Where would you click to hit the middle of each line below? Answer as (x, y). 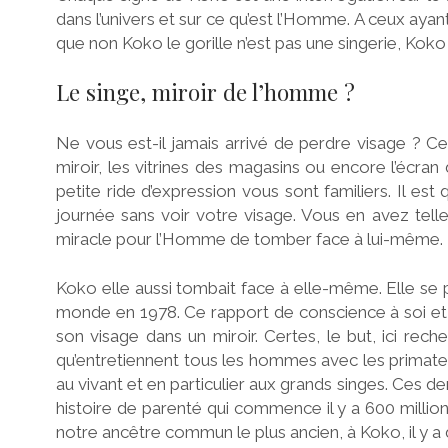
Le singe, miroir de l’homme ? (205, 92)
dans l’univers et (118, 18)
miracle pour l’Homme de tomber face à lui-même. (249, 238)
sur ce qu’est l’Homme (263, 18)
